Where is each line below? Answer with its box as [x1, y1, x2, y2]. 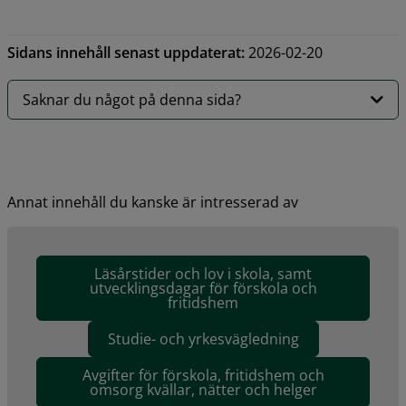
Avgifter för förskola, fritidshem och [82, 365, 324, 386]
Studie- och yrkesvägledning [107, 329, 299, 350]
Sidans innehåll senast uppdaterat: [7, 42, 245, 63]
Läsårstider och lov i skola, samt [94, 264, 312, 285]
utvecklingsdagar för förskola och [89, 278, 317, 299]
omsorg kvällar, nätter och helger [89, 380, 317, 401]
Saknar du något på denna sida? [23, 90, 241, 111]
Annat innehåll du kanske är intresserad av [7, 192, 298, 213]
